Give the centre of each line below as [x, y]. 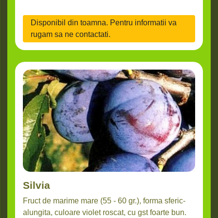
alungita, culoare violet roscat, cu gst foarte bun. [105, 213]
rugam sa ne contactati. [71, 35]
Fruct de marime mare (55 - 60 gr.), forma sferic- [104, 201]
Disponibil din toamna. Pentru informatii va [104, 23]
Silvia [36, 185]
